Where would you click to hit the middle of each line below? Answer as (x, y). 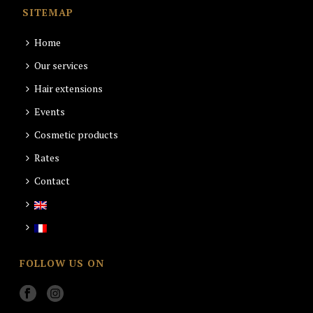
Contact (52, 181)
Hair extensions (69, 88)
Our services (61, 65)
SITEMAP (48, 12)
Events (50, 111)
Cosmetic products (77, 134)
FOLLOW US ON (62, 263)
